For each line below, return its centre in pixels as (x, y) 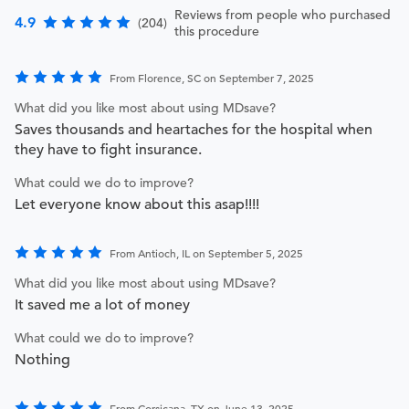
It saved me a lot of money (102, 305)
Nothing (42, 360)
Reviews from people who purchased (283, 15)
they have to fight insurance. (108, 150)
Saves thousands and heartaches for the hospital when (194, 130)
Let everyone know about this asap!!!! (137, 205)
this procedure (217, 31)
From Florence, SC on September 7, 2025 (212, 78)
